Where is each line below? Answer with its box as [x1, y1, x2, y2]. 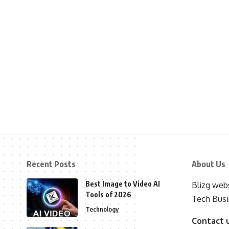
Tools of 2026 [85, 190, 131, 199]
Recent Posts [27, 159, 76, 170]
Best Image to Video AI [85, 179, 160, 189]
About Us [191, 159, 225, 170]
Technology [85, 205, 119, 214]
